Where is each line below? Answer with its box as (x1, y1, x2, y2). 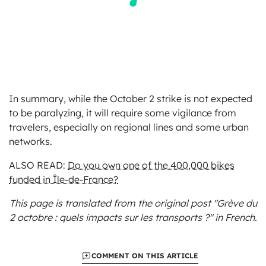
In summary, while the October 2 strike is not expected (9, 92, 252, 104)
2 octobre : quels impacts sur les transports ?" (9, 211, 213, 223)
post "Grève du (190, 197, 257, 209)
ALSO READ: (9, 159, 68, 171)
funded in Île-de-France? (9, 173, 118, 185)
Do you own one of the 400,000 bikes (68, 159, 235, 171)
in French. (212, 211, 257, 223)
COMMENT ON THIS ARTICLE (91, 251, 198, 260)
